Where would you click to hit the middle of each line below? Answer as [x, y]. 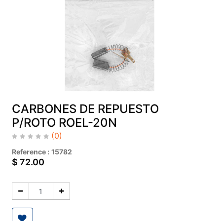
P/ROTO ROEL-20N [64, 123]
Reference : [30, 152]
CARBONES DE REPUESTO [85, 109]
